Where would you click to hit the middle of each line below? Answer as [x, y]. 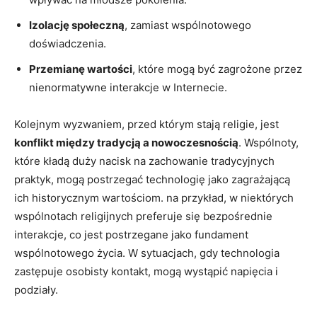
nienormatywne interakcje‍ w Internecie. [128, 87]
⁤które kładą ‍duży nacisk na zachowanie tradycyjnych [144, 161]
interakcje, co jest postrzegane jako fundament [131, 234]
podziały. [36, 289]
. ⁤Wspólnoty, [269, 142]
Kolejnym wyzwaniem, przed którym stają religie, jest [146, 124]
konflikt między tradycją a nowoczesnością [126, 142]
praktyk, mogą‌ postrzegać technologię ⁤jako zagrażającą [152, 179]
